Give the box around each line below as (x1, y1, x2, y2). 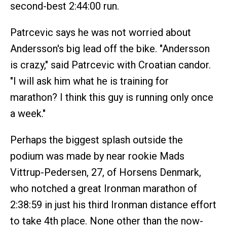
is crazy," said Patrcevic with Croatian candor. (10, 59, 211, 71)
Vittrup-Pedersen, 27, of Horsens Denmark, (10, 166, 201, 179)
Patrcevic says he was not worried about (10, 26, 191, 39)
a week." (10, 107, 46, 120)
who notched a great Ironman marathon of (10, 182, 197, 195)
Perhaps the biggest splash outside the (10, 134, 183, 146)
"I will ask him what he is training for (10, 75, 169, 88)
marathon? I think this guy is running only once (10, 91, 213, 104)
